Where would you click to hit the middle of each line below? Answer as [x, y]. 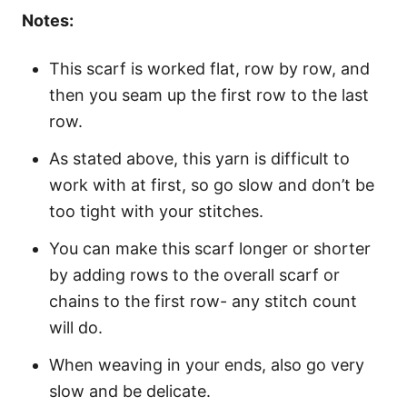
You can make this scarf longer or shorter [210, 249]
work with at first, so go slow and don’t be [212, 185]
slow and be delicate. [130, 392]
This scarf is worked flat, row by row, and [209, 69]
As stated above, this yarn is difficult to [199, 159]
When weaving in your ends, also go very [207, 365]
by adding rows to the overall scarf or [194, 275]
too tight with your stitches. [156, 212]
